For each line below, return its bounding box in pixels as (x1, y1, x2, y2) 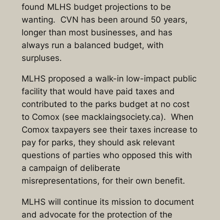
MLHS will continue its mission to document (21, 197, 194, 207)
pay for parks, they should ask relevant (21, 137, 175, 148)
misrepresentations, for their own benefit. (21, 176, 185, 186)
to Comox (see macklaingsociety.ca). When (21, 112, 193, 122)
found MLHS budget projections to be (21, 1, 171, 12)
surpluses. (21, 53, 62, 63)
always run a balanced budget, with (21, 40, 164, 50)
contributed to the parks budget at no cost (21, 99, 190, 110)
